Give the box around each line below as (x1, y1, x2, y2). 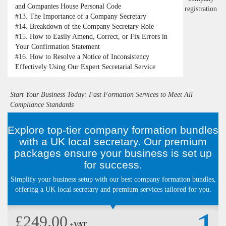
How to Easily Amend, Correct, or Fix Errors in (30, 33, 167, 41)
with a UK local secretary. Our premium (19, 136, 207, 148)
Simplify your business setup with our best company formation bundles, (10, 176, 216, 184)
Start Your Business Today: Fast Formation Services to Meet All (10, 91, 193, 99)
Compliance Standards (10, 101, 74, 109)
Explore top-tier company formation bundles (8, 124, 218, 136)
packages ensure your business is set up (14, 147, 212, 159)
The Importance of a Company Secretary (30, 13, 146, 21)
